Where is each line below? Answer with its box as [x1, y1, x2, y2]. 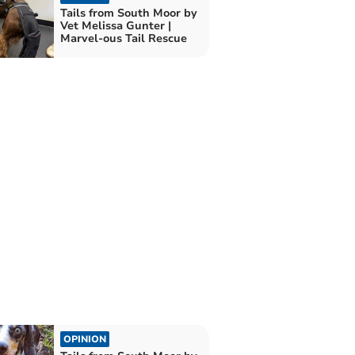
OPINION [63, 332, 106, 345]
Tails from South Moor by [59, 6, 197, 21]
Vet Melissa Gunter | [59, 18, 171, 34]
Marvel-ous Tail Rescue [59, 31, 187, 47]
